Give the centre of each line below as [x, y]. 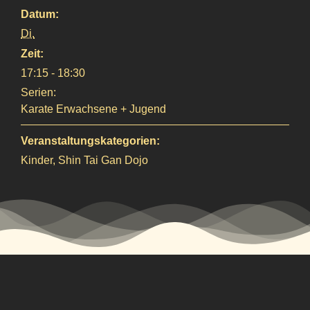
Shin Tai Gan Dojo [103, 161]
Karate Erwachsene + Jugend [93, 109]
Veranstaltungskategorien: [90, 141]
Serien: [38, 93]
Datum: [40, 15]
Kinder [37, 161]
